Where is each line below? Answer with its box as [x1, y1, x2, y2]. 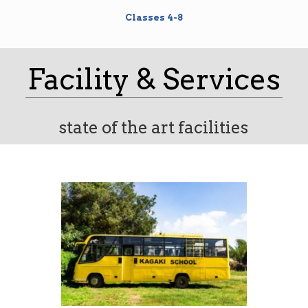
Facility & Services [27, 62, 280, 96]
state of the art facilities [59, 118, 249, 137]
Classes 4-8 [125, 12, 183, 23]
